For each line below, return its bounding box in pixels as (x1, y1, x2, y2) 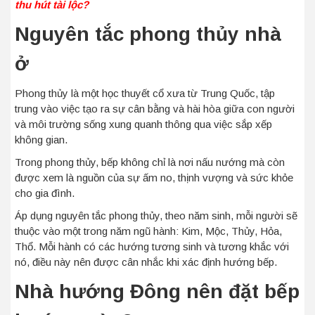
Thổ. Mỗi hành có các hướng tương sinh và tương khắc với (15, 240, 289, 252)
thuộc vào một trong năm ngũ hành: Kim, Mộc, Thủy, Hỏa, (15, 225, 282, 237)
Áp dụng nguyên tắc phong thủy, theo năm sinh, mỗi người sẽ (15, 210, 297, 221)
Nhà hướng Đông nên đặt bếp (15, 281, 300, 302)
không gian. (15, 134, 67, 146)
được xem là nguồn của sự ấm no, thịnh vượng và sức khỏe (15, 172, 293, 184)
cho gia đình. (15, 187, 75, 199)
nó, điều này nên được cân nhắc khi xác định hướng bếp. (15, 256, 277, 268)
